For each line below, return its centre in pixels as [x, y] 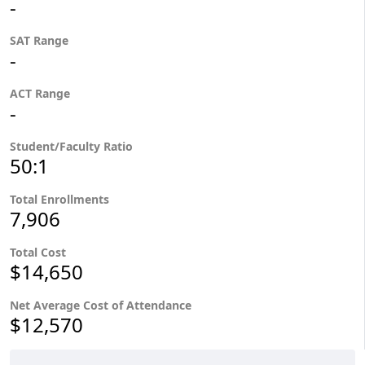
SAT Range [41, 40]
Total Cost [38, 252]
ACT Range [42, 93]
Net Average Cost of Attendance [102, 305]
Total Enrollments [59, 199]
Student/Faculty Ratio [71, 146]
